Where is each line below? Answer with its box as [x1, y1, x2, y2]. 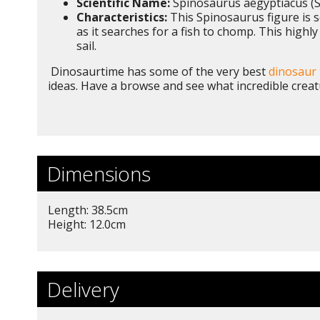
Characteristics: [76, 9, 167, 26]
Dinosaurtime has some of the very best [48, 64, 269, 80]
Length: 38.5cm [48, 202, 128, 219]
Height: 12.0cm [48, 216, 126, 233]
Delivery [47, 276, 119, 304]
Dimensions [47, 160, 151, 188]
